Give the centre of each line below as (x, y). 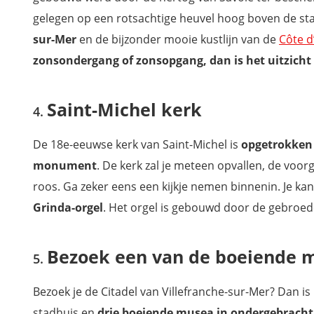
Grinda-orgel (68, 207)
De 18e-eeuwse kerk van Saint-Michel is (137, 144)
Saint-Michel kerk (124, 109)
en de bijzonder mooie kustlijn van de (179, 39)
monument (65, 165)
